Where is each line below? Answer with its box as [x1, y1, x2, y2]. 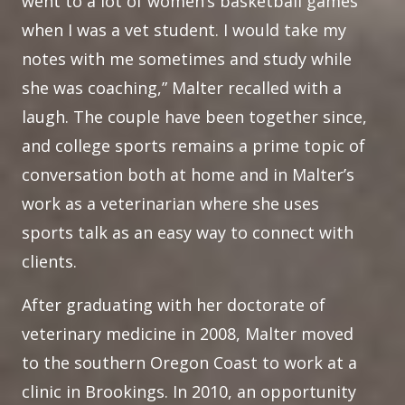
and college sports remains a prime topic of [22, 135, 365, 156]
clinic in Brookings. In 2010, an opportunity [22, 381, 356, 402]
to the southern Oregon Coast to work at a [22, 352, 357, 373]
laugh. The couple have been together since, [22, 106, 367, 127]
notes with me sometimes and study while [22, 48, 352, 70]
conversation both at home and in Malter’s [22, 164, 354, 185]
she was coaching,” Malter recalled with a [22, 77, 342, 99]
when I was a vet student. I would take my [22, 19, 346, 41]
